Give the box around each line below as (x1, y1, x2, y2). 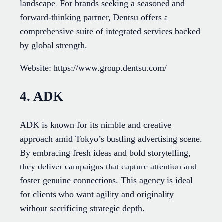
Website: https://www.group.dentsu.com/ (20, 62, 166, 73)
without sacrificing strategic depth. (20, 203, 145, 214)
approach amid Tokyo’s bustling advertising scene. (20, 134, 202, 144)
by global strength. (20, 40, 87, 50)
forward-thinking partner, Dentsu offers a (20, 12, 168, 22)
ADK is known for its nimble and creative (20, 120, 171, 130)
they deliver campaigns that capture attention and (20, 162, 197, 172)
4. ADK (20, 88, 63, 104)
